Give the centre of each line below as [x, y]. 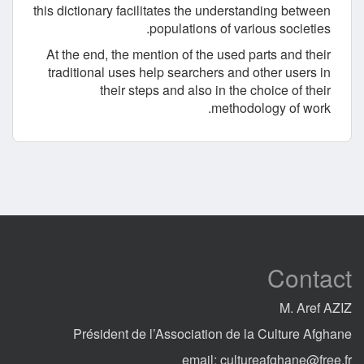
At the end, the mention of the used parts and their [188, 54]
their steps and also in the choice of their [215, 90]
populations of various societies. [240, 28]
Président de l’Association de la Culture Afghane [212, 334]
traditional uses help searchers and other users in [189, 72]
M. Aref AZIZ [316, 308]
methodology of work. [271, 108]
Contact [310, 278]
